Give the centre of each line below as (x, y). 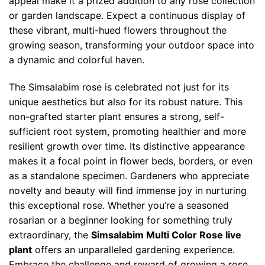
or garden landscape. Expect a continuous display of (127, 16)
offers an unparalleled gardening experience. (133, 249)
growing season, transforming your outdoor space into (132, 45)
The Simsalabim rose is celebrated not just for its (119, 87)
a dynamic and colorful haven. (77, 60)
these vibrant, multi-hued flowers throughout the (118, 30)
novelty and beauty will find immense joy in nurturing (128, 190)
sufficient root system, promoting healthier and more (127, 131)
